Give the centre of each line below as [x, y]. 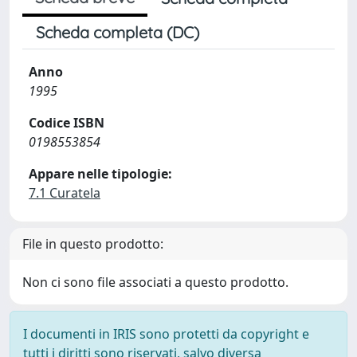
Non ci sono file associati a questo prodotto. [155, 282]
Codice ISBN [67, 123]
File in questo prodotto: [93, 244]
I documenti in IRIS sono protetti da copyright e [166, 334]
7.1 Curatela [65, 193]
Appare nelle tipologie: [100, 174]
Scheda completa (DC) [118, 32]
